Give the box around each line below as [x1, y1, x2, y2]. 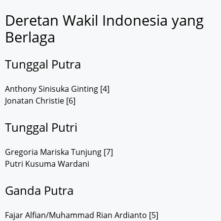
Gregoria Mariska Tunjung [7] [5, 146, 113, 157]
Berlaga [5, 27, 55, 46]
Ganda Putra [5, 182, 74, 198]
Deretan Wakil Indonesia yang [5, 10, 204, 30]
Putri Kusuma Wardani [5, 158, 89, 169]
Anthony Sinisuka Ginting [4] [5, 83, 110, 94]
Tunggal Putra [5, 55, 81, 72]
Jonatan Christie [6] [5, 95, 75, 106]
